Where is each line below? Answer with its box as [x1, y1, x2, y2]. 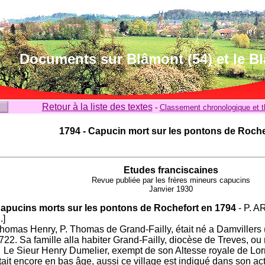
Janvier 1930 [148, 185, 193, 193]
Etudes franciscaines [123, 165, 218, 175]
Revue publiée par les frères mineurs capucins [91, 176, 250, 185]
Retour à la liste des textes [41, 102, 153, 112]
